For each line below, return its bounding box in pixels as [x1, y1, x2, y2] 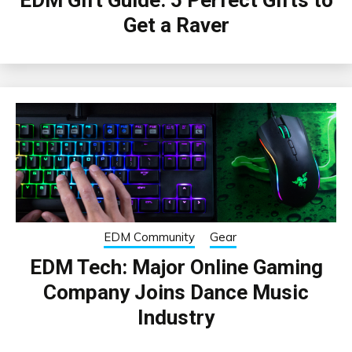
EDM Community [104, 229, 195, 244]
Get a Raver [123, 13, 229, 37]
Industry [137, 305, 214, 329]
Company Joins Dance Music [43, 280, 309, 304]
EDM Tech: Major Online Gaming [29, 255, 323, 279]
